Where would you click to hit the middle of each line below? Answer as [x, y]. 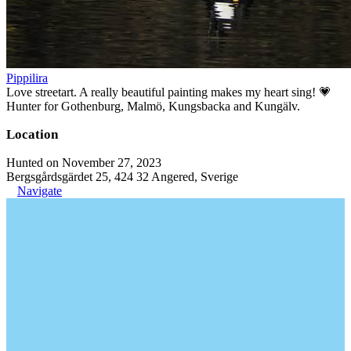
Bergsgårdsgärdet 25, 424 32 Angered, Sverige [122, 177]
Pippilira [27, 78]
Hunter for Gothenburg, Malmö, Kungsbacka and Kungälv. [153, 106]
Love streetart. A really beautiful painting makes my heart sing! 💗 [169, 92]
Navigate [40, 191]
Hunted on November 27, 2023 [84, 163]
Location [32, 134]
